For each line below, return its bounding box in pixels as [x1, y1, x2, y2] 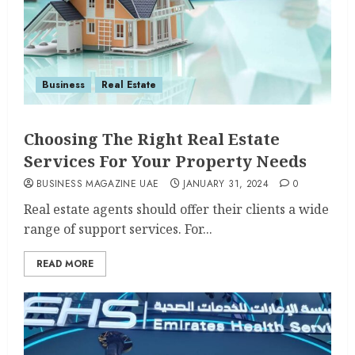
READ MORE [36, 257, 94, 271]
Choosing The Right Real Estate [24, 128, 280, 150]
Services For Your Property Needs [24, 151, 307, 172]
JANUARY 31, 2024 [183, 177, 269, 191]
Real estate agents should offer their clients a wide [24, 200, 329, 218]
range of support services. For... [24, 220, 212, 238]
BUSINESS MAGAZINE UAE [36, 177, 159, 191]
